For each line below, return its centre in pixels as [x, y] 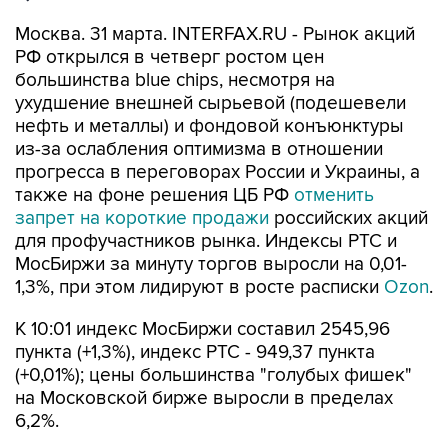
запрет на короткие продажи [142, 218]
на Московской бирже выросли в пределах [204, 398]
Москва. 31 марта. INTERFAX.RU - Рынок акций [215, 34]
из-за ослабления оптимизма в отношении [199, 149]
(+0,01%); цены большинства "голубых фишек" [213, 375]
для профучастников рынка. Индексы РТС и [206, 241]
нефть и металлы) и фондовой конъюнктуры [209, 126]
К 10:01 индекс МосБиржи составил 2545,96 [202, 329]
